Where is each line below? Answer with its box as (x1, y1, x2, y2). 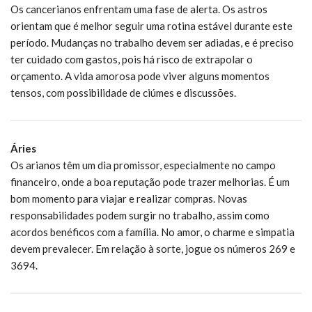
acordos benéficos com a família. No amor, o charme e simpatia (10, 225, 295, 238)
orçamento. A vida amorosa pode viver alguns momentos (10, 69, 270, 82)
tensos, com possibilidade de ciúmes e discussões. (10, 86, 236, 99)
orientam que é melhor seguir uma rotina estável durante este (10, 19, 292, 32)
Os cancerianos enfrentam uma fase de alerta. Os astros (10, 2, 267, 15)
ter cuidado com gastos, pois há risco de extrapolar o (10, 52, 253, 65)
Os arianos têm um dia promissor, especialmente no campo (10, 158, 276, 171)
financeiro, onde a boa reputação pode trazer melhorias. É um (10, 175, 290, 188)
